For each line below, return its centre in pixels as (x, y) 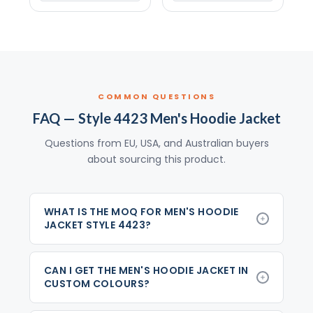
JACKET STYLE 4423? (97, 225)
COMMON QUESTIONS (156, 96)
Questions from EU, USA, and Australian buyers (156, 143)
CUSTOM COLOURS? (97, 283)
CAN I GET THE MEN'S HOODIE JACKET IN (146, 270)
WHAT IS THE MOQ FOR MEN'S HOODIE (141, 211)
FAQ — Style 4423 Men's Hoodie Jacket (156, 118)
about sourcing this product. (156, 159)
